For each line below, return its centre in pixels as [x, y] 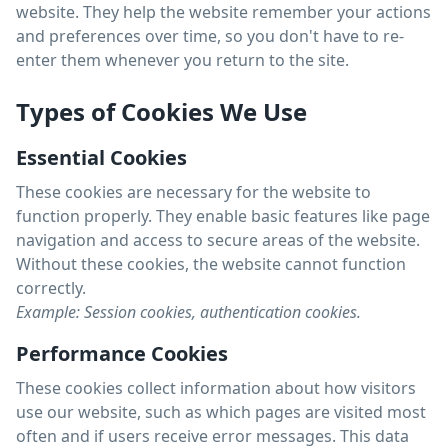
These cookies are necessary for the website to [193, 192]
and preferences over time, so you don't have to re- [210, 36]
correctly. [51, 288]
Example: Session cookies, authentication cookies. [188, 312]
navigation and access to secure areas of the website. [218, 240]
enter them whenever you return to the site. [182, 60]
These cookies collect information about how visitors [216, 388]
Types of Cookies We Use [161, 111]
